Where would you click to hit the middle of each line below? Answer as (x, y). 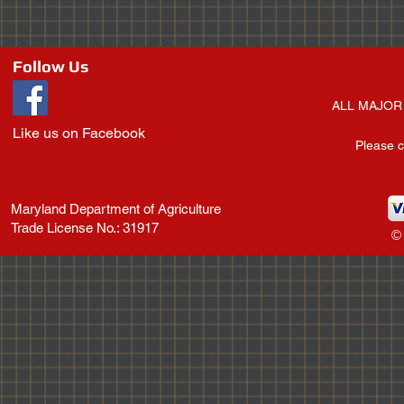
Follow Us (50, 66)
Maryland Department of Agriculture (116, 209)
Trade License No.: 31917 (85, 228)
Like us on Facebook (79, 133)
